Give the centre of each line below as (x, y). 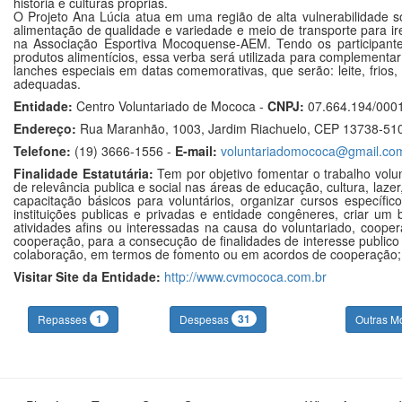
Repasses (63, 319)
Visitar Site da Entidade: (87, 276)
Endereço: (45, 128)
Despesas (205, 319)
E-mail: (196, 151)
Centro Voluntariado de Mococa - (170, 106)
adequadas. (47, 83)
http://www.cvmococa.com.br (245, 276)
